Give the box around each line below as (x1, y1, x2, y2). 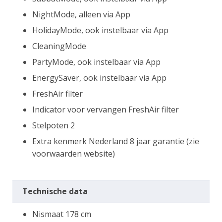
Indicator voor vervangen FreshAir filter (32, 104, 179, 115)
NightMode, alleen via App (32, 8, 130, 20)
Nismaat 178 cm (32, 208, 91, 220)
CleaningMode (32, 40, 86, 52)
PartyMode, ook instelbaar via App (32, 56, 161, 67)
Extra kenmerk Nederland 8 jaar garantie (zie (32, 135, 199, 147)
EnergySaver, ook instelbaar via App (32, 72, 166, 83)
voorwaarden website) (32, 148, 115, 159)
